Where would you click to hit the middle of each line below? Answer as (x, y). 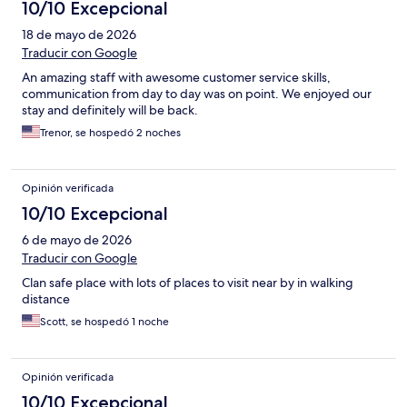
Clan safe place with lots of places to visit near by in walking (188, 283)
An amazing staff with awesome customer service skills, (176, 78)
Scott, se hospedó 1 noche (104, 322)
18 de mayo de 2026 (79, 35)
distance (46, 299)
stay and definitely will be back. (110, 110)
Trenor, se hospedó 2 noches (110, 133)
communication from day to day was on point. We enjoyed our (197, 94)
